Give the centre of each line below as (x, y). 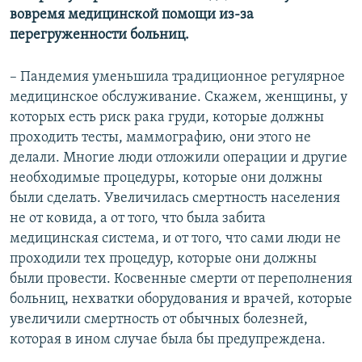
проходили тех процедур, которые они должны (163, 259)
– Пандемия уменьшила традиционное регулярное (177, 78)
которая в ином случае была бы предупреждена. (168, 340)
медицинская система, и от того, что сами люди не (175, 239)
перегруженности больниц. (99, 36)
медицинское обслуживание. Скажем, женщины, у (179, 98)
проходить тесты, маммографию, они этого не (160, 138)
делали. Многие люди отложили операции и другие (179, 158)
